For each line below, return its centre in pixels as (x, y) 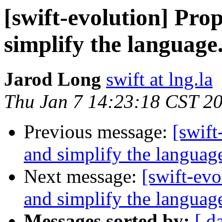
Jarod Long (53, 79)
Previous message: (98, 132)
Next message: (83, 176)
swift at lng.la (159, 79)
